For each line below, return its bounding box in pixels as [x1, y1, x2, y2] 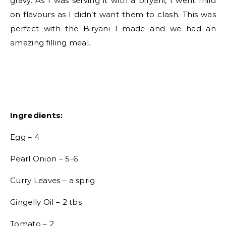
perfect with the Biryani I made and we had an [10, 24, 216, 33]
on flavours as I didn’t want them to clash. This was [10, 10, 216, 19]
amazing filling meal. [10, 38, 91, 47]
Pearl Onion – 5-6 [10, 154, 78, 163]
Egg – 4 [10, 132, 40, 142]
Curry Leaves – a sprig [10, 176, 95, 185]
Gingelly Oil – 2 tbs [10, 197, 82, 207]
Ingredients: [10, 110, 63, 120]
